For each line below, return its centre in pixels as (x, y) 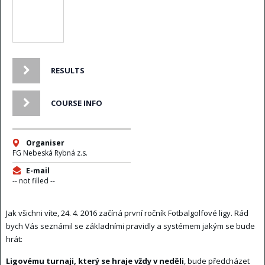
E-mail (38, 171)
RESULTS (68, 70)
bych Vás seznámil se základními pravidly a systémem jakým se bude (130, 226)
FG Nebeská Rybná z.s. (50, 153)
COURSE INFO (77, 103)
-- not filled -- (34, 181)
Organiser (45, 143)
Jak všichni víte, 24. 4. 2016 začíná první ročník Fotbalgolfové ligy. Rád (127, 213)
